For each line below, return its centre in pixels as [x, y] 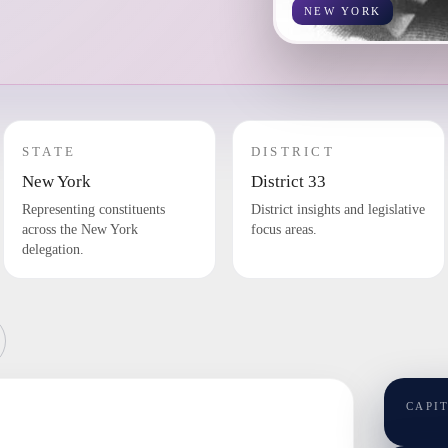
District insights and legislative [337, 210]
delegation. [52, 250]
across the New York [79, 230]
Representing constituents [93, 210]
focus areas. [283, 230]
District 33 [288, 182]
